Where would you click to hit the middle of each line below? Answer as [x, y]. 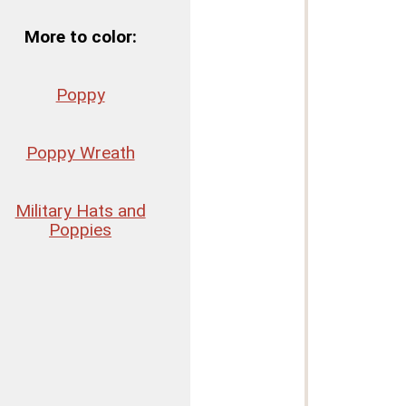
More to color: [80, 36]
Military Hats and [80, 211]
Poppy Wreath [80, 153]
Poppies [81, 230]
